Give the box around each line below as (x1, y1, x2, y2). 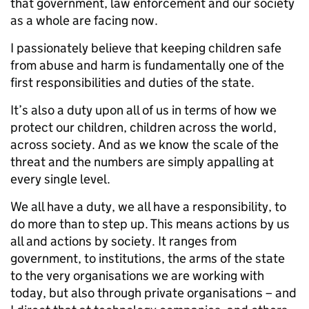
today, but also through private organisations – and (10, 285, 297, 301)
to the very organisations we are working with (10, 268, 264, 283)
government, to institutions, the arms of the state (10, 250, 285, 266)
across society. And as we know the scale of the (10, 137, 279, 152)
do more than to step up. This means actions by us (10, 216, 290, 232)
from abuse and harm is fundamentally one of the (10, 57, 284, 73)
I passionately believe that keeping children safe (10, 40, 281, 56)
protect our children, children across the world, (10, 119, 277, 135)
